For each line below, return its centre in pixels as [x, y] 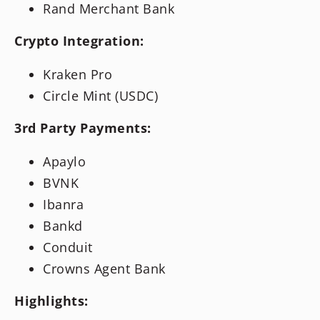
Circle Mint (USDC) [100, 96]
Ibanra [63, 205]
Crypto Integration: [79, 41]
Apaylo [64, 162]
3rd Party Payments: [83, 128]
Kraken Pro [77, 75]
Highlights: [51, 301]
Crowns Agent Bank [104, 269]
